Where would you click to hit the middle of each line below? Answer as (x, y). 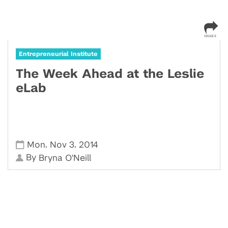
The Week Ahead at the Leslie (110, 74)
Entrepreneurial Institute (58, 54)
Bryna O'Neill (65, 158)
